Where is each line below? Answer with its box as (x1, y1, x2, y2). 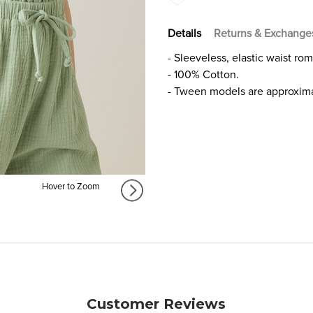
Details (168, 26, 201, 41)
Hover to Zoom (41, 181, 100, 193)
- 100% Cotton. (168, 67, 239, 82)
